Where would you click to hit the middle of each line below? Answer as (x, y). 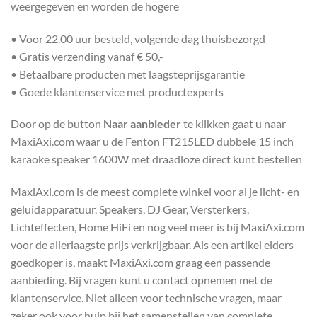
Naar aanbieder (142, 124)
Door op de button (57, 124)
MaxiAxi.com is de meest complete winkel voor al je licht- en (155, 192)
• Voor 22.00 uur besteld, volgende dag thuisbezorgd (138, 38)
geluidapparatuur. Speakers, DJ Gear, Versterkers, (130, 209)
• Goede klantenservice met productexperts (117, 91)
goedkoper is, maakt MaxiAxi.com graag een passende (140, 263)
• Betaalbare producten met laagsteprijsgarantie (128, 74)
